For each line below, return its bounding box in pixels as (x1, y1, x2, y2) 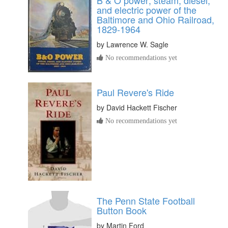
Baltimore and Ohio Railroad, (97, 12, 214, 26)
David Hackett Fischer (106, 102, 177, 113)
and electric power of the (97, 3, 196, 16)
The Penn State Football (97, 193, 195, 207)
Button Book (97, 203, 147, 217)
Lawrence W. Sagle (106, 39, 168, 49)
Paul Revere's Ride (97, 85, 174, 99)
